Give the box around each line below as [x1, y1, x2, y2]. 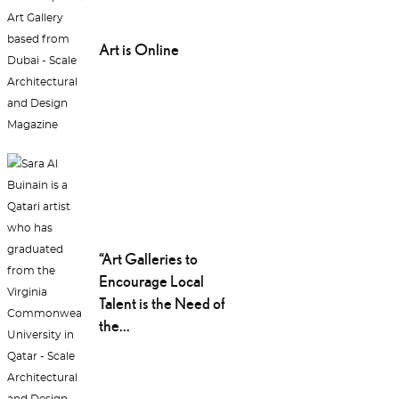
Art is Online [98, 40, 179, 60]
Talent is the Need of [98, 294, 225, 313]
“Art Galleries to [98, 249, 198, 269]
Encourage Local [98, 272, 204, 291]
